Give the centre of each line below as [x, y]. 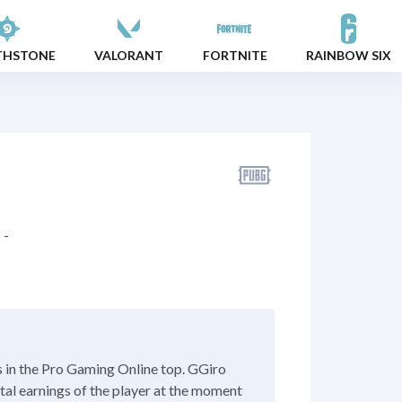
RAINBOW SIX [349, 55]
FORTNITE [235, 55]
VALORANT [129, 55]
